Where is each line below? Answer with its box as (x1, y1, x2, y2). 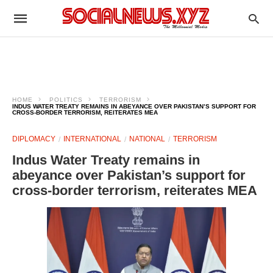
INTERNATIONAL (63, 135, 121, 143)
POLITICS (49, 96, 83, 103)
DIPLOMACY (12, 135, 55, 143)
